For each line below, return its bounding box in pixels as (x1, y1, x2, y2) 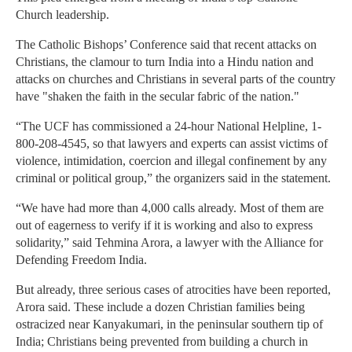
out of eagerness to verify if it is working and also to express (16, 218, 313, 233)
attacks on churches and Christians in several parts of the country (16, 72, 335, 86)
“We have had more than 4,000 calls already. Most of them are (16, 201, 324, 215)
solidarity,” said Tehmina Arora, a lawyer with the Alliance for (16, 236, 323, 250)
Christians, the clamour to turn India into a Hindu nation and (16, 55, 313, 69)
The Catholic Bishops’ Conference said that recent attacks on (16, 38, 317, 52)
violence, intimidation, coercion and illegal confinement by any (16, 154, 327, 168)
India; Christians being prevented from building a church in (16, 335, 308, 349)
